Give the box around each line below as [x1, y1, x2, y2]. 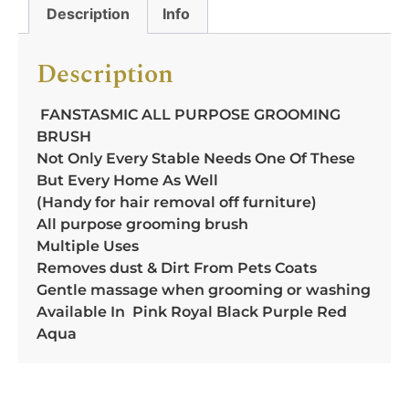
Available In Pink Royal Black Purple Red [37, 302, 347, 320]
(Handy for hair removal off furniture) [37, 193, 317, 211]
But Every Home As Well [37, 171, 218, 189]
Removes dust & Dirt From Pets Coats [37, 258, 317, 277]
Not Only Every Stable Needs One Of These [37, 149, 355, 167]
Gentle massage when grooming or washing [37, 280, 371, 299]
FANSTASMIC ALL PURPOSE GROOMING [37, 105, 341, 123]
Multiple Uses [37, 236, 139, 255]
